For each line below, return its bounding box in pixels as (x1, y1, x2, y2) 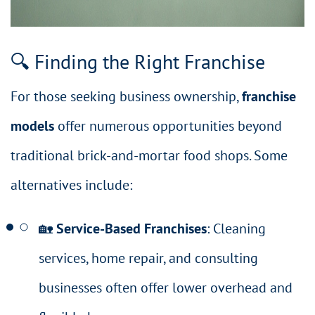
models (11, 117, 54, 136)
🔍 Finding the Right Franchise (11, 49, 265, 75)
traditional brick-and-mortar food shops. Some (11, 146, 288, 165)
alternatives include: (11, 176, 132, 195)
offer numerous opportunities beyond (54, 117, 282, 136)
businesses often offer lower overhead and (39, 278, 292, 297)
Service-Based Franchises (56, 219, 207, 238)
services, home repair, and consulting (39, 249, 258, 268)
